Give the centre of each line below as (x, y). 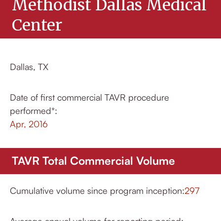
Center (37, 25)
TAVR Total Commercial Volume (93, 161)
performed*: (34, 111)
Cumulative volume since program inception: (97, 191)
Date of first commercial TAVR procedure (90, 97)
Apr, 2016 (29, 124)
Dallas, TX (29, 67)
